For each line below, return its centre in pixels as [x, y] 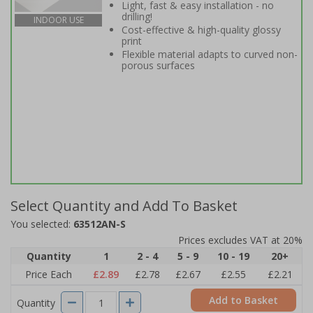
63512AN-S [100, 224]
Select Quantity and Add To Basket [124, 206]
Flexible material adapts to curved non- [210, 54]
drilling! [137, 16]
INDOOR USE [58, 20]
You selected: [42, 224]
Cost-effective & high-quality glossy [201, 30]
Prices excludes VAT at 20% [240, 240]
